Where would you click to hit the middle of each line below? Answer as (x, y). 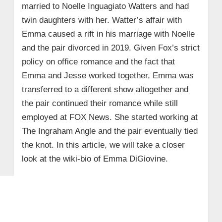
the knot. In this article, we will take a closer (103, 145)
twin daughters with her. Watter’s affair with (102, 20)
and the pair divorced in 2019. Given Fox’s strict (111, 48)
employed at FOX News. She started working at (110, 117)
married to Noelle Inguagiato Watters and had (105, 6)
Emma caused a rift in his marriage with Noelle (108, 34)
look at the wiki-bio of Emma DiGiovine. (95, 159)
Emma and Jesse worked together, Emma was (108, 75)
